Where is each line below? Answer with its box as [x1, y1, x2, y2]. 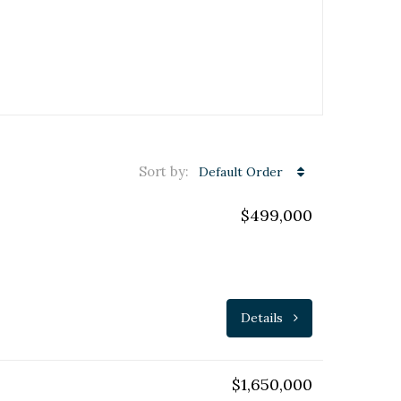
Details [241, 310, 286, 326]
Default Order [199, 164, 283, 181]
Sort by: [139, 163, 192, 180]
